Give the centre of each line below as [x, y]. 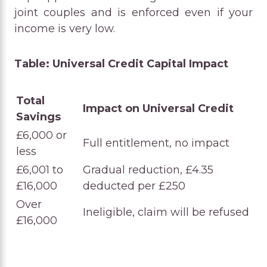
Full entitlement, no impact [156, 143]
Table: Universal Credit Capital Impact [121, 63]
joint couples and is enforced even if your [133, 12]
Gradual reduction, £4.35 [148, 170]
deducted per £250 [134, 186]
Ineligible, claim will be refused [166, 212]
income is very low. [65, 28]
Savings [38, 117]
